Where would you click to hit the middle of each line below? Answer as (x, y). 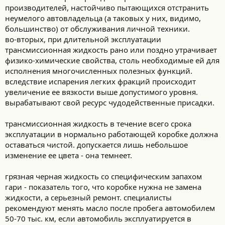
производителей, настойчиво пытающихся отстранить (107, 8)
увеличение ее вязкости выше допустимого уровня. (101, 92)
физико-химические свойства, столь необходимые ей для (112, 60)
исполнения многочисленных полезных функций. (99, 71)
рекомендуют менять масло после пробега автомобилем (110, 208)
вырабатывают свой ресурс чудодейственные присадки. (110, 102)
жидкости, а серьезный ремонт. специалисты (88, 197)
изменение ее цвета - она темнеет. (69, 155)
